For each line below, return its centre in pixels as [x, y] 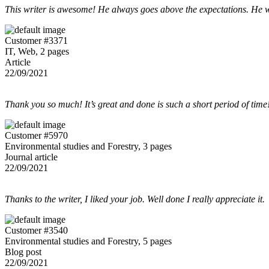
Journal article [31, 157]
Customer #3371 [36, 40]
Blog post [23, 252]
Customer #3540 [36, 230]
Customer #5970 [36, 135]
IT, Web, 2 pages [37, 51]
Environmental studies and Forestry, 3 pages [88, 146]
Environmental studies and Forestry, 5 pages [88, 241]
